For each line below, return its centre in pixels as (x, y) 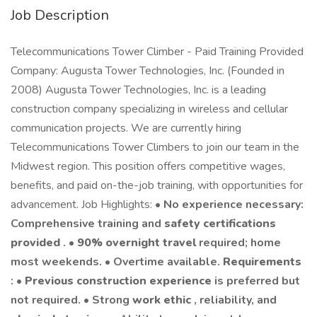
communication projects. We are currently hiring (126, 128)
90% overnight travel (138, 243)
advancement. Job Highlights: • (87, 204)
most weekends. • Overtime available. (117, 262)
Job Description (60, 15)
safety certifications (220, 224)
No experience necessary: (234, 204)
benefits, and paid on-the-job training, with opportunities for (157, 185)
